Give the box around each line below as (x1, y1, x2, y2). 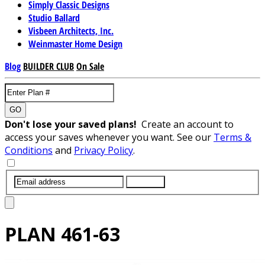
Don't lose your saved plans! (5, 117, 141, 131)
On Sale (76, 59, 104, 73)
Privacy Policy (74, 143, 133, 157)
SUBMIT (131, 177, 160, 186)
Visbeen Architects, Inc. (28, 24, 114, 37)
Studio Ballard (28, 11, 80, 24)
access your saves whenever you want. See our (5, 130, 214, 144)
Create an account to (141, 117, 234, 131)
